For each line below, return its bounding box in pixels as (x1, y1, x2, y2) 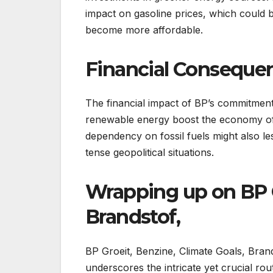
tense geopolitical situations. (85, 146, 214, 159)
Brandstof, (85, 205, 180, 229)
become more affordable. (85, 23, 203, 36)
